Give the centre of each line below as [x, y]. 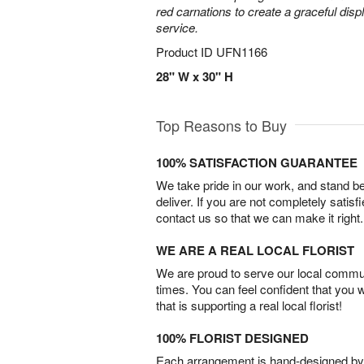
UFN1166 [242, 52]
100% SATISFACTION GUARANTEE [257, 162]
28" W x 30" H [195, 76]
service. [177, 27]
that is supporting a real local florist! [249, 305]
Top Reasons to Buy [221, 125]
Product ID [186, 52]
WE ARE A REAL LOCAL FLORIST [255, 250]
